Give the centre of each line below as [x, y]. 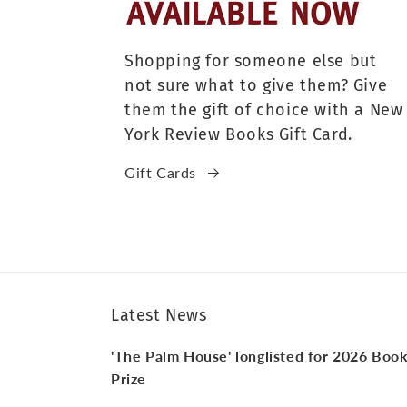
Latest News [159, 316]
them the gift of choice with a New [264, 110]
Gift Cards [160, 173]
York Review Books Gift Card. [238, 135]
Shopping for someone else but [251, 61]
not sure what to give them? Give [256, 86]
